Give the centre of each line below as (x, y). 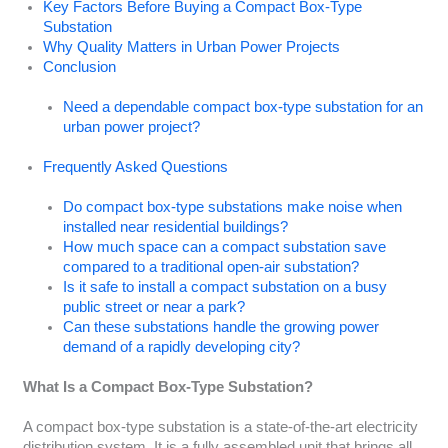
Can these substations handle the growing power (220, 326)
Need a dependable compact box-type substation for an (242, 106)
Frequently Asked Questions (135, 166)
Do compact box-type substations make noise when (232, 206)
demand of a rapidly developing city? (181, 346)
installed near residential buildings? (175, 226)
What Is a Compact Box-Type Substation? (167, 386)
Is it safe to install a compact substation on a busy (224, 286)
